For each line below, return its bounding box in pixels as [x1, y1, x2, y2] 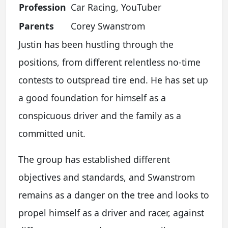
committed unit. [18, 127, 85, 139]
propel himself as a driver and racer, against [18, 207, 204, 219]
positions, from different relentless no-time [18, 56, 201, 68]
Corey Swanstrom [71, 20, 145, 32]
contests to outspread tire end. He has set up [18, 74, 208, 86]
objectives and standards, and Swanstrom [18, 171, 195, 183]
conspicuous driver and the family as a [18, 109, 181, 122]
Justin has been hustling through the [18, 38, 174, 50]
